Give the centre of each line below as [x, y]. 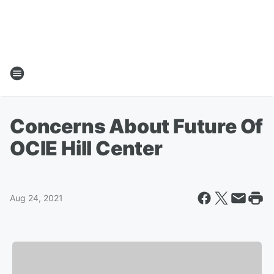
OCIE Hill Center [86, 148]
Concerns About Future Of [137, 126]
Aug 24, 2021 [36, 198]
